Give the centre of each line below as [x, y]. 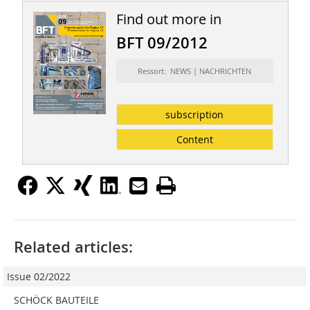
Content [194, 140]
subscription [195, 115]
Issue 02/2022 [39, 277]
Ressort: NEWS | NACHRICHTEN [195, 71]
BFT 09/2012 [162, 43]
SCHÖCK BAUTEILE [56, 300]
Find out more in [168, 19]
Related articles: [73, 247]
